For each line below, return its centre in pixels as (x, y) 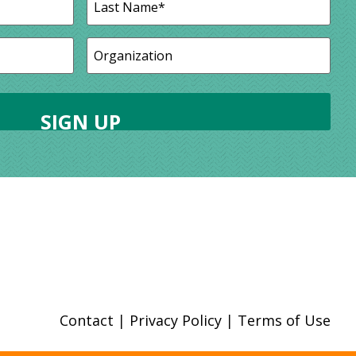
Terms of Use (284, 321)
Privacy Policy (175, 321)
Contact (86, 321)
